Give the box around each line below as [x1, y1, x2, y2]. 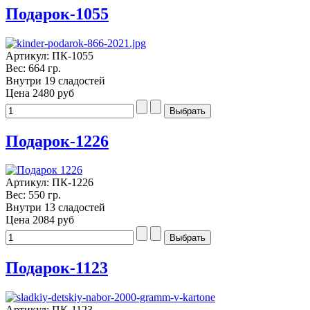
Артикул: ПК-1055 [6, 49, 93, 62]
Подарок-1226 [6, 131, 109, 150]
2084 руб [33, 214, 74, 226]
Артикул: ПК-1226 [6, 176, 93, 189]
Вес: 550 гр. [6, 189, 61, 201]
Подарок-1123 [6, 259, 108, 277]
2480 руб [33, 86, 74, 99]
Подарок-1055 [6, 4, 109, 23]
